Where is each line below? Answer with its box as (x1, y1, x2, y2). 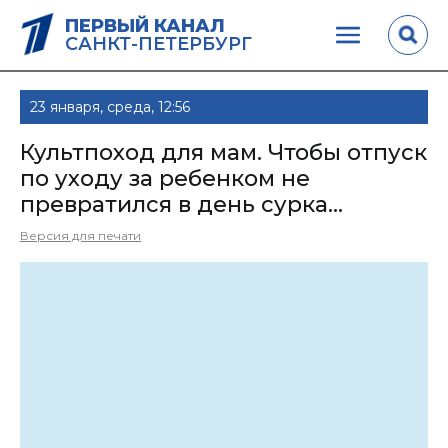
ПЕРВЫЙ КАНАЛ (65, 14, 225, 37)
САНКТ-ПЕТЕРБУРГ (65, 32, 252, 55)
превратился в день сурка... (20, 191, 343, 218)
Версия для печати (20, 228, 141, 243)
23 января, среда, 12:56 (30, 98, 190, 116)
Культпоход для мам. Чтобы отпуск (20, 139, 427, 166)
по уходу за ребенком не (20, 165, 310, 192)
